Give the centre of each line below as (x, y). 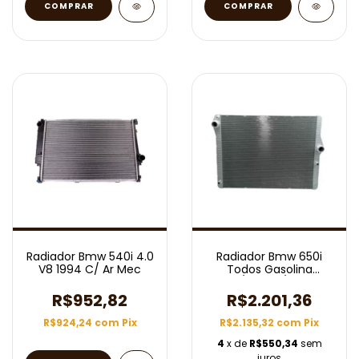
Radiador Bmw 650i (269, 256)
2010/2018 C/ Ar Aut (269, 282)
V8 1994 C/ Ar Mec (90, 269)
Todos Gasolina (269, 269)
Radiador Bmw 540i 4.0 (90, 256)
